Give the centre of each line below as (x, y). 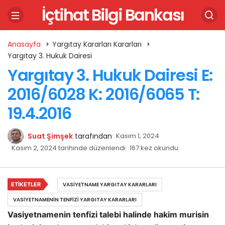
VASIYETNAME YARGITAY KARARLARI (110, 185)
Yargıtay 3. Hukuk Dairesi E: (110, 75)
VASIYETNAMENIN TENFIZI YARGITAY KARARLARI (75, 200)
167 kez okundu (154, 148)
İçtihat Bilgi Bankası (113, 15)
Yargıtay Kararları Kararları (97, 44)
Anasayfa (24, 44)
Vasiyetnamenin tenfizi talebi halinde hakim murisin (108, 214)
